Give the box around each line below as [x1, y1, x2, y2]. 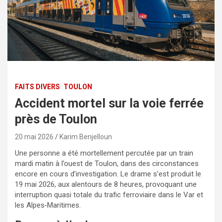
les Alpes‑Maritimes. [15, 200, 81, 210]
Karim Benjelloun [59, 132, 112, 141]
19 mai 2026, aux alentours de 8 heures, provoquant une [15, 179, 197, 189]
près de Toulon [15, 111, 97, 126]
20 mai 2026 [15, 132, 54, 141]
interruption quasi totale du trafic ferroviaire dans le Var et [15, 190, 203, 199]
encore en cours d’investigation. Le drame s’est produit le [15, 169, 201, 178]
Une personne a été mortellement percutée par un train [15, 148, 193, 158]
